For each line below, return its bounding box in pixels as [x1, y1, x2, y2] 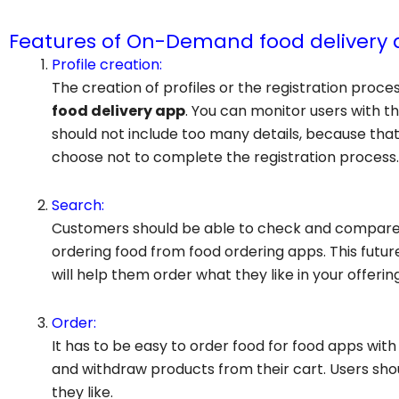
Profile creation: [52, 54, 162, 76]
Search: [52, 195, 104, 216]
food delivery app [52, 101, 185, 122]
